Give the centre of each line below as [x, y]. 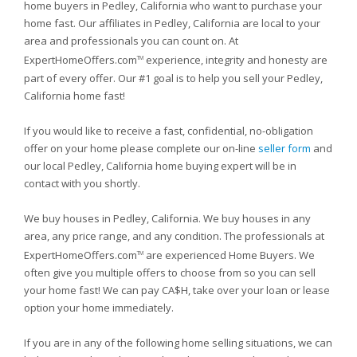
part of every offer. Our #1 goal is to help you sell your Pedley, [173, 78]
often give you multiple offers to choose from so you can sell [170, 272]
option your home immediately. [99, 307]
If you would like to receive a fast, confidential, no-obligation [169, 130]
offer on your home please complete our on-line [141, 148]
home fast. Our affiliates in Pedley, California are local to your [172, 24]
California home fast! [75, 95]
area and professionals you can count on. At [131, 41]
